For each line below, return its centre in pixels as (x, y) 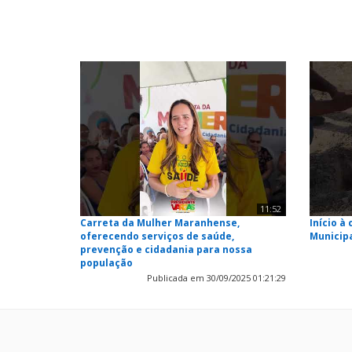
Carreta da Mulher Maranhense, (160, 222)
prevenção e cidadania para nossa (166, 249)
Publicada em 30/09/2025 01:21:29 (217, 277)
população (106, 262)
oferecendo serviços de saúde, (157, 236)
